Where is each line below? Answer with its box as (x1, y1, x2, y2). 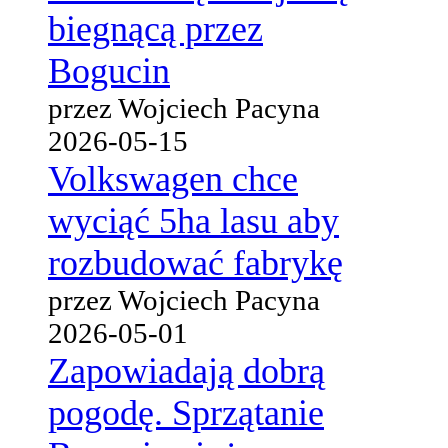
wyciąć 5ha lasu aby (48, 200, 339, 241)
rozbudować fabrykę (48, 242, 343, 283)
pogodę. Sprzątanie (48, 392, 324, 433)
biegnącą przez (48, 8, 263, 49)
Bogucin (48, 50, 170, 91)
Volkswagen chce (48, 158, 298, 199)
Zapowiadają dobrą (48, 350, 325, 391)
